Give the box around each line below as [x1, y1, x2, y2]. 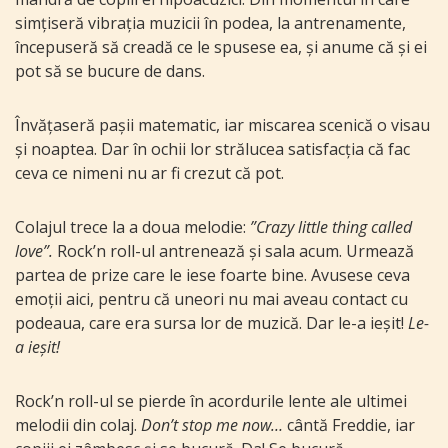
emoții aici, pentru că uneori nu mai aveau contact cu [15, 288, 408, 311]
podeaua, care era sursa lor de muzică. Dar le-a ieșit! [15, 312, 408, 335]
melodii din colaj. [15, 414, 141, 437]
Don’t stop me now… [141, 414, 287, 437]
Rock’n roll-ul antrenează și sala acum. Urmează [53, 240, 414, 263]
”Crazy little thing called [250, 216, 412, 239]
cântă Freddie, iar [287, 414, 415, 437]
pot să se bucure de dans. [15, 60, 205, 83]
